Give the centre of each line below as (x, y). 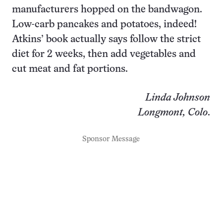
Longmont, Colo (173, 113)
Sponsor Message (111, 139)
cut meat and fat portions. (70, 69)
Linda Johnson (178, 98)
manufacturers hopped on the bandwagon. (107, 10)
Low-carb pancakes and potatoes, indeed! (104, 25)
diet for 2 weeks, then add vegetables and (104, 54)
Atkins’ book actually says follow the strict (106, 39)
